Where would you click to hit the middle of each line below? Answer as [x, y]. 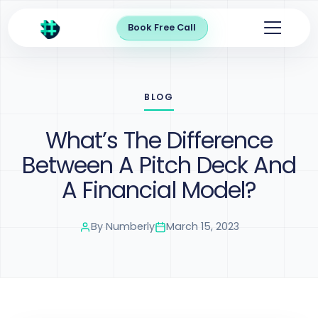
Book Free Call [162, 27]
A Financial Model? [159, 190]
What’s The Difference [159, 140]
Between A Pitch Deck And [159, 165]
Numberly [130, 226]
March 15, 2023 [202, 226]
